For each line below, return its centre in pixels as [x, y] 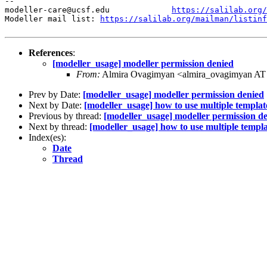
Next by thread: [59, 126]
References [51, 52]
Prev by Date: [56, 94]
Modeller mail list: [52, 18]
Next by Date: [56, 105]
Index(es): [47, 137]
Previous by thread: [66, 116]
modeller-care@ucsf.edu [88, 10]
